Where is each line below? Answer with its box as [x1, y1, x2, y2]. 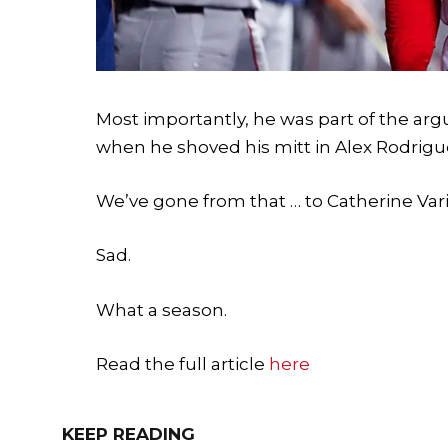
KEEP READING [62, 423, 195, 444]
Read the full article [96, 353, 270, 374]
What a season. [96, 299, 228, 320]
